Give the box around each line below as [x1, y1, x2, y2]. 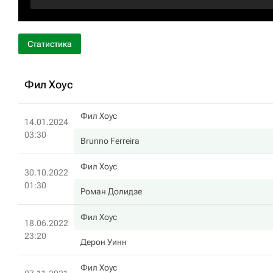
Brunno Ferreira [80, 136, 140, 146]
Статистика [27, 39, 72, 49]
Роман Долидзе [80, 186, 142, 196]
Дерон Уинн [80, 237, 127, 247]
